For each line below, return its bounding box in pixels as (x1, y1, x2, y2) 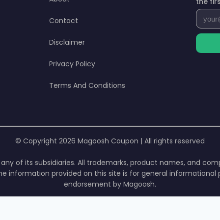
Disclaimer (49, 37, 85, 48)
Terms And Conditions (49, 81, 126, 91)
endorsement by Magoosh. (64, 179, 156, 190)
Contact (49, 16, 79, 26)
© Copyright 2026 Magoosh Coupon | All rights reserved (15, 136, 205, 146)
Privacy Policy (49, 59, 96, 69)
